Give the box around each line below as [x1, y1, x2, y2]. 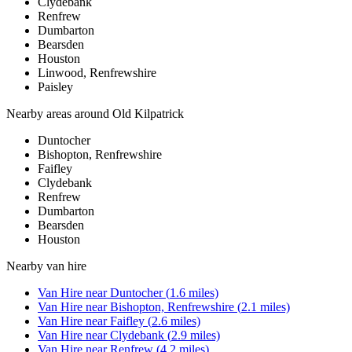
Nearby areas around [6, 107, 112, 121]
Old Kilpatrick [112, 107, 184, 121]
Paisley [38, 80, 73, 94]
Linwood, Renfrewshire [38, 66, 156, 80]
